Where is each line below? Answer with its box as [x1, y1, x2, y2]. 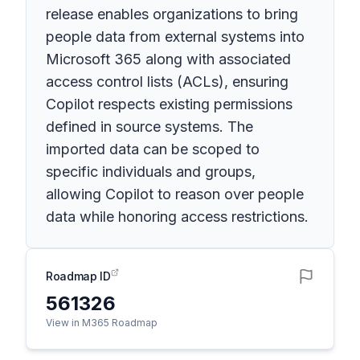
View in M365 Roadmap [46, 317, 157, 329]
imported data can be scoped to [46, 141, 260, 157]
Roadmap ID [46, 269, 111, 283]
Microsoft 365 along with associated [46, 51, 291, 67]
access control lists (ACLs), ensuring [46, 73, 288, 90]
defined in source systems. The [46, 118, 253, 135]
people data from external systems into [46, 28, 305, 45]
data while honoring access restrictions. [46, 208, 309, 225]
